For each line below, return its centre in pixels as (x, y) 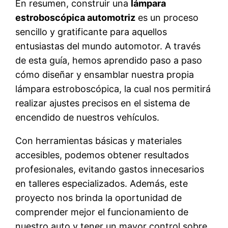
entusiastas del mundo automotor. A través (108, 46)
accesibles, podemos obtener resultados (102, 155)
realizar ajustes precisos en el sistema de (103, 103)
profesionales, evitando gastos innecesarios (110, 169)
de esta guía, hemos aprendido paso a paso (109, 60)
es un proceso (167, 17)
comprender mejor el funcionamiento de (102, 212)
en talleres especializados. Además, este (102, 183)
